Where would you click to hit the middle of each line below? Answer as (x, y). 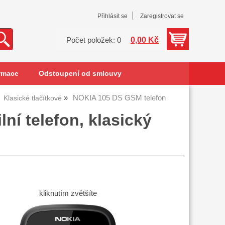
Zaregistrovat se (162, 16)
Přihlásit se (113, 16)
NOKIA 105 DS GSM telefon (119, 98)
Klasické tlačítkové (33, 98)
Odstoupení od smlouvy (80, 74)
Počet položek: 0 (94, 40)
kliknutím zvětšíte (68, 194)
